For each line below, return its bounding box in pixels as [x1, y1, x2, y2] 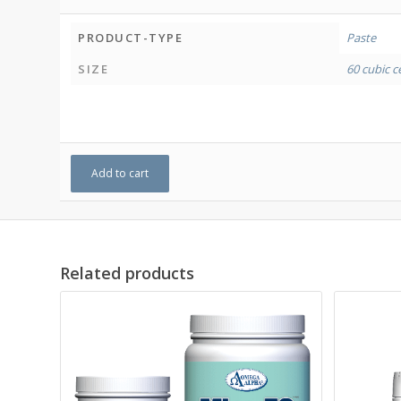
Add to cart [91, 166, 149, 182]
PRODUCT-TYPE [78, 30, 183, 47]
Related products [60, 262, 194, 285]
